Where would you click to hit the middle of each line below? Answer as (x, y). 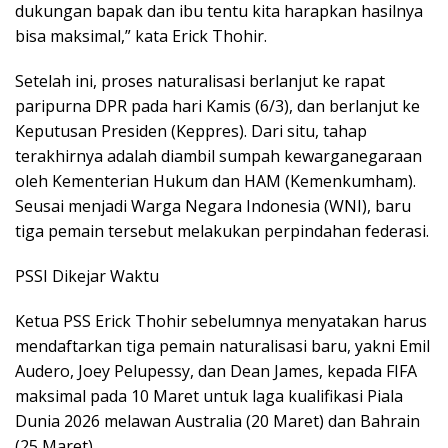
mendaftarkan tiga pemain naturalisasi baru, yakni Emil (222, 346)
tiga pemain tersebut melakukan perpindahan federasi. (222, 231)
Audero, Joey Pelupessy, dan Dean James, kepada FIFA (216, 371)
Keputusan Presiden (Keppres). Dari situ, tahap (191, 131)
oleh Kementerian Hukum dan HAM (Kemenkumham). (215, 181)
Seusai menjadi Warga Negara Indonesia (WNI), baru (213, 206)
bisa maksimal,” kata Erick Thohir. (141, 36)
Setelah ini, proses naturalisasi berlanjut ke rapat (200, 81)
